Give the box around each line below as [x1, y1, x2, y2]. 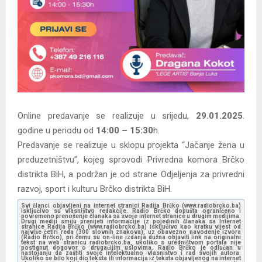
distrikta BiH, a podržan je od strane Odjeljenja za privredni [18, 168, 244, 180]
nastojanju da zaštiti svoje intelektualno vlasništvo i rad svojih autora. [21, 249, 241, 256]
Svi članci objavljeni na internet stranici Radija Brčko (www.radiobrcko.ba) [21, 202, 241, 209]
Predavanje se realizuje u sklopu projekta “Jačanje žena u [18, 139, 244, 150]
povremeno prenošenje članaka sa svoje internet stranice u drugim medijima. [21, 212, 241, 219]
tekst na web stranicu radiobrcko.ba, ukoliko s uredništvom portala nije [21, 239, 241, 246]
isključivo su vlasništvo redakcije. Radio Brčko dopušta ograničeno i [21, 207, 241, 214]
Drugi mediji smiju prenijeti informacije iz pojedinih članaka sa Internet [21, 218, 241, 225]
